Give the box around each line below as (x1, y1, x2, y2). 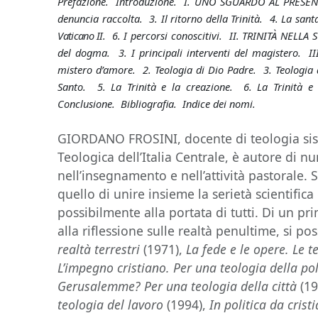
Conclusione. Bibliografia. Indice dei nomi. (57, 97, 256, 111)
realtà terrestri (57, 241, 141, 258)
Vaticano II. (57, 28, 106, 43)
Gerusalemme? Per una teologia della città (57, 278, 297, 295)
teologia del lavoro (57, 296, 164, 313)
